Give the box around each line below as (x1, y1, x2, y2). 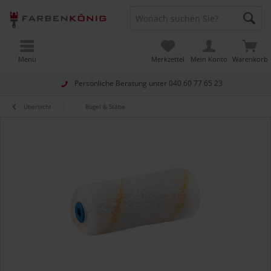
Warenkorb (232, 54, 269, 64)
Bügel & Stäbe (85, 102, 125, 111)
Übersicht (24, 102, 51, 111)
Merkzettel (151, 54, 184, 64)
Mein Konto (191, 54, 228, 64)
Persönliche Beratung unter (74, 78, 169, 89)
